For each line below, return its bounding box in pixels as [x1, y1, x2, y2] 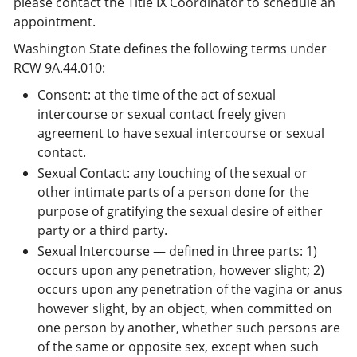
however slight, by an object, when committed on [37, 300, 332, 317]
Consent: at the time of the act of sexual [37, 86, 276, 104]
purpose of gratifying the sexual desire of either [37, 202, 323, 220]
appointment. [14, 13, 105, 30]
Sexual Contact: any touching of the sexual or [37, 164, 308, 182]
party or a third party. [37, 222, 167, 239]
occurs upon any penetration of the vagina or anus [37, 280, 343, 298]
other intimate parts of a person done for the [37, 183, 309, 201]
